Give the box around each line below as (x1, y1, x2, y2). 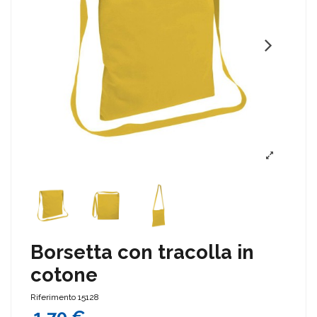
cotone (30, 263, 98, 286)
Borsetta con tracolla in (30, 240, 254, 263)
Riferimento (30, 292, 76, 303)
